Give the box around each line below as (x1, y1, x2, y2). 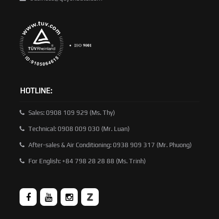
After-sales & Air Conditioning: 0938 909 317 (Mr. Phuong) (28, 141, 192, 149)
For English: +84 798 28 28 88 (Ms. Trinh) (28, 157, 146, 165)
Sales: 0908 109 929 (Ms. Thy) (28, 109, 115, 117)
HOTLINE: (20, 87, 52, 95)
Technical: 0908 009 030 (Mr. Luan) (28, 125, 130, 133)
